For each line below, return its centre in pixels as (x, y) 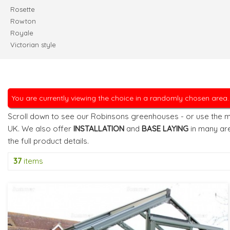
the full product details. (48, 141)
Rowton (23, 21)
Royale (22, 33)
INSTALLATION (99, 129)
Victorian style (33, 45)
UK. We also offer (41, 129)
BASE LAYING (165, 129)
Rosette (23, 9)
